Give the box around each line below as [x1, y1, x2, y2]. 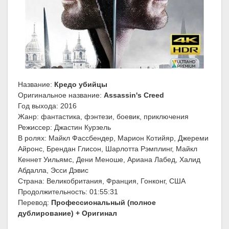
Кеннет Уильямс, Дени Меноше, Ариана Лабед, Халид [18, 155, 200, 164]
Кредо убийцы [54, 80, 107, 89]
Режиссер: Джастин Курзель [18, 123, 111, 132]
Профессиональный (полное [51, 198, 156, 207]
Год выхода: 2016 [18, 102, 77, 110]
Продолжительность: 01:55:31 [18, 188, 118, 196]
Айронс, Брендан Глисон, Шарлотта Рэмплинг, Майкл [18, 145, 197, 153]
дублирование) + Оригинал [18, 209, 117, 218]
